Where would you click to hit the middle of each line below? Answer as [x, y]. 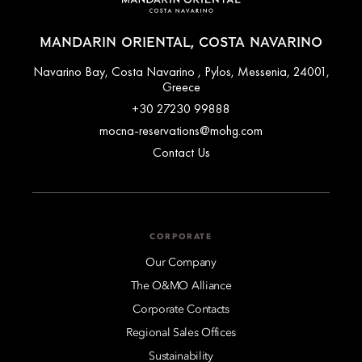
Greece [181, 86]
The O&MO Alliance [181, 286]
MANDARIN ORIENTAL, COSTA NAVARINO [181, 42]
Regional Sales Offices [181, 333]
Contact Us [181, 152]
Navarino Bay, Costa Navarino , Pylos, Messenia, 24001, [181, 71]
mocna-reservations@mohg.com [181, 130]
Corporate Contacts [181, 309]
